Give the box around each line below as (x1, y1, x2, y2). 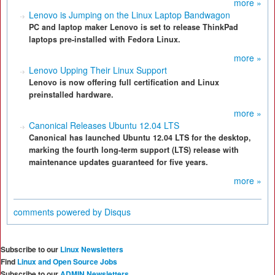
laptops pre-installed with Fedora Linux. (29, 34, 180, 45)
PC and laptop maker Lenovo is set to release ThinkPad (29, 21, 238, 33)
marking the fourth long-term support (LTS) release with (29, 144, 239, 155)
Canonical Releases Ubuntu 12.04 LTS (29, 119, 179, 131)
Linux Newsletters (60, 244, 123, 255)
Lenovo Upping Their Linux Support (29, 64, 167, 76)
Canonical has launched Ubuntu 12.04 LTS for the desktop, (29, 132, 251, 143)
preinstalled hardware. (29, 89, 114, 100)
